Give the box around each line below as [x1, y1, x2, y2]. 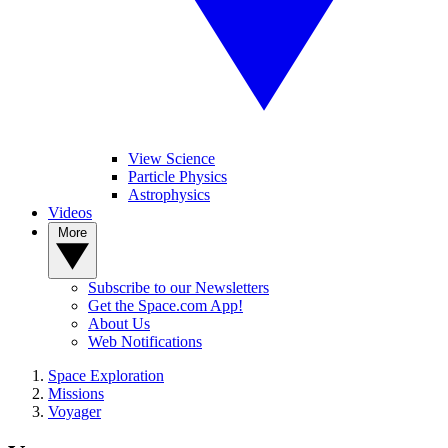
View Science [128, 150, 215, 167]
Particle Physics [128, 168, 227, 185]
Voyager [48, 403, 101, 420]
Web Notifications [88, 333, 202, 350]
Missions [48, 385, 104, 402]
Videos [48, 204, 92, 221]
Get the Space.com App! [88, 297, 243, 314]
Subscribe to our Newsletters [88, 279, 269, 296]
